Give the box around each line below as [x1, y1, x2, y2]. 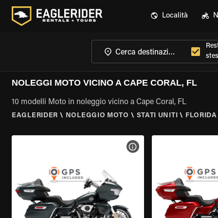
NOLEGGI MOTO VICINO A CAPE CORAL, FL [12, 78, 197, 88]
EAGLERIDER [12, 112, 58, 119]
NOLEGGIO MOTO [65, 112, 129, 119]
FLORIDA [185, 112, 217, 119]
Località [162, 12, 188, 19]
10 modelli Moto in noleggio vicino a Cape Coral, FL [12, 98, 186, 106]
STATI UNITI [136, 112, 178, 119]
